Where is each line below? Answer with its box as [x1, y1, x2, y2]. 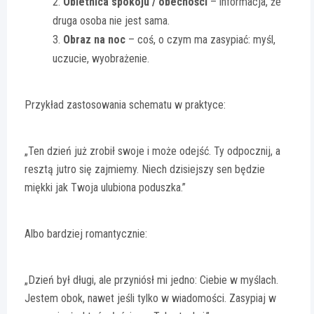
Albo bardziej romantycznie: [25, 226, 147, 240]
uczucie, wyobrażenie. [53, 51, 149, 65]
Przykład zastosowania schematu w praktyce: [25, 97, 226, 111]
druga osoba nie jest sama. [53, 13, 170, 27]
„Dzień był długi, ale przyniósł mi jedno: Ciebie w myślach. [25, 273, 278, 287]
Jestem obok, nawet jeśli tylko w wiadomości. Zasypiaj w [25, 291, 276, 305]
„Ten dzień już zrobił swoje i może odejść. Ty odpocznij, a [25, 144, 280, 158]
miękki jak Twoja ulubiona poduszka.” [25, 180, 186, 194]
